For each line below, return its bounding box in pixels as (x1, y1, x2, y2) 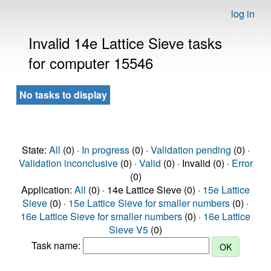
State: (21, 143, 49, 157)
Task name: (31, 238, 83, 253)
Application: (21, 183, 74, 197)
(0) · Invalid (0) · (160, 156, 232, 170)
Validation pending (150, 143, 231, 157)
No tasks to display (19, 88, 107, 102)
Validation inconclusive (18, 156, 118, 170)
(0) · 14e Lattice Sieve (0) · (86, 183, 203, 197)
